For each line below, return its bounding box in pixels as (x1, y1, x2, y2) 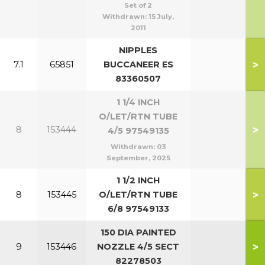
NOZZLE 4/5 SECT (97, 241, 179, 252)
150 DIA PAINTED (100, 227, 176, 238)
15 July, (148, 12, 174, 21)
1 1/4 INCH (117, 97, 160, 108)
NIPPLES (119, 45, 157, 56)
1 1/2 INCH (117, 175, 160, 186)
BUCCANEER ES (103, 59, 173, 70)
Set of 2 (124, 1, 152, 9)
